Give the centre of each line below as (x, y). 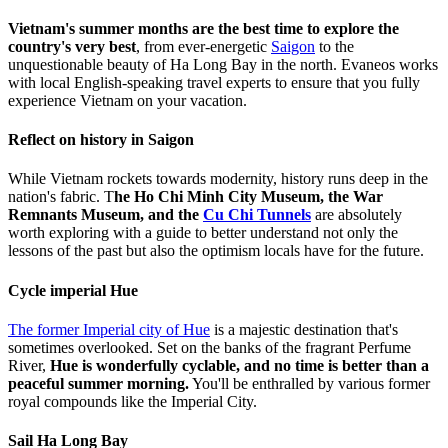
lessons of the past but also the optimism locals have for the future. (216, 251)
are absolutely (356, 215)
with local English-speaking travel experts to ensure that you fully (214, 82)
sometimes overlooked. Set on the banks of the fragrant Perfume (209, 347)
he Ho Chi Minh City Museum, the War (248, 197)
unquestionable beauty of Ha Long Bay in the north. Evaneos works (223, 64)
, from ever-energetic (203, 46)
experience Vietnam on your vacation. (127, 100)
